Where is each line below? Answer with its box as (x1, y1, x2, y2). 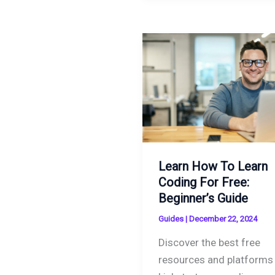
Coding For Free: (158, 174, 249, 190)
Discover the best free (158, 236, 260, 249)
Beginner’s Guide (158, 190, 248, 206)
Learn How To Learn (158, 158, 268, 174)
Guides (158, 214, 184, 223)
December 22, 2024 (188, 214, 257, 223)
